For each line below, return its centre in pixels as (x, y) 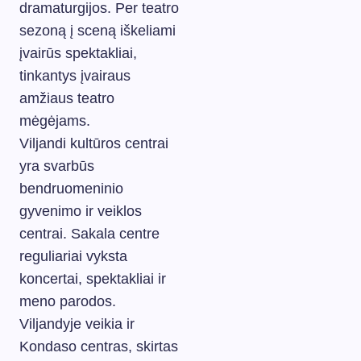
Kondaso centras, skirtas (99, 346)
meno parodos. (68, 301)
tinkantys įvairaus (75, 75)
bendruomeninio (71, 188)
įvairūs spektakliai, (78, 53)
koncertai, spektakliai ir (93, 278)
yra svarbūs (57, 166)
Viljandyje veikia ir (77, 324)
